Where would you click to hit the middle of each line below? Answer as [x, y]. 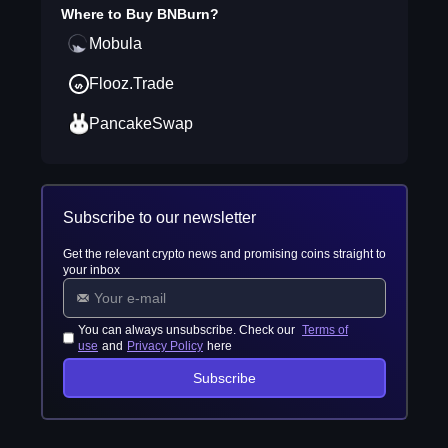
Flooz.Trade [131, 83]
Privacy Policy [165, 346]
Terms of [325, 330]
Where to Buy [108, 14]
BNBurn [183, 14]
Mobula [115, 43]
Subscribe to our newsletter [159, 217]
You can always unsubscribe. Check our [188, 330]
